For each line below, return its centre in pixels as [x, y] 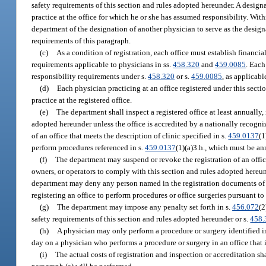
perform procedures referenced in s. [88, 147]
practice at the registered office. [82, 100]
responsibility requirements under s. [90, 76]
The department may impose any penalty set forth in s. [145, 207]
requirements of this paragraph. [81, 40]
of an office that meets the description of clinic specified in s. [130, 135]
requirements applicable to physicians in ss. [102, 64]
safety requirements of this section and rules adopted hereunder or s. [141, 218]
